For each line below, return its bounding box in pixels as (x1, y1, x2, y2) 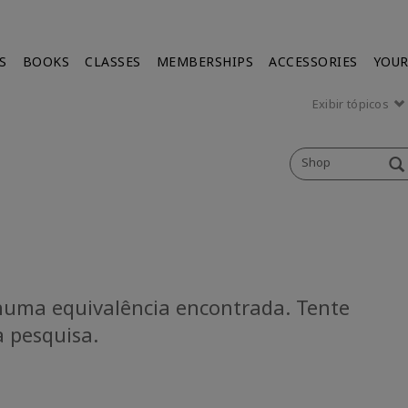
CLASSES (85, 53, 141, 70)
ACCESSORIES (269, 53, 358, 70)
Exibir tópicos (311, 96, 393, 112)
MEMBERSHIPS (156, 53, 254, 70)
